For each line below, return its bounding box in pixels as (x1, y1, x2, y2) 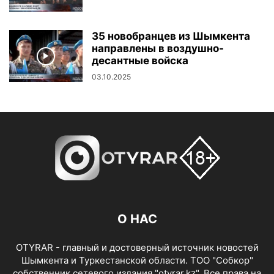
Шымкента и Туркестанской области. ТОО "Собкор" (21, 254, 253, 267)
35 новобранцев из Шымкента (92, 30, 250, 43)
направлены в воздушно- (92, 42, 224, 55)
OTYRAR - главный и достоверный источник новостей (15, 242, 259, 254)
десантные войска (92, 54, 188, 67)
